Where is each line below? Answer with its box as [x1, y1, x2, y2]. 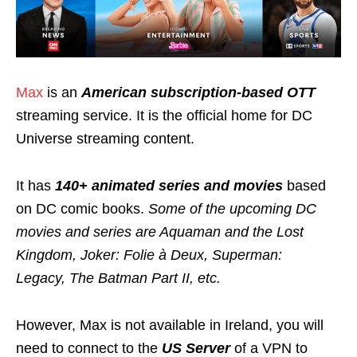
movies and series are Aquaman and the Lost [16, 224, 304, 241]
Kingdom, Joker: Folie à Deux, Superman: [16, 247, 282, 264]
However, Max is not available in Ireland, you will [16, 317, 324, 334]
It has [16, 178, 55, 194]
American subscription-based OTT [81, 84, 316, 101]
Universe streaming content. [16, 131, 194, 147]
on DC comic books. [16, 201, 148, 218]
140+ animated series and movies [55, 178, 283, 194]
